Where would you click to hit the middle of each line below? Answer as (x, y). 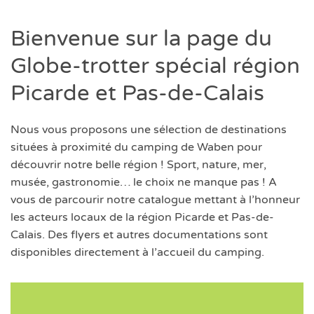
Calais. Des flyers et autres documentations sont (139, 235)
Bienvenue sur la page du (141, 39)
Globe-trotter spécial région (155, 66)
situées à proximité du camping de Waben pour (136, 147)
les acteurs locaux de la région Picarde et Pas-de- (142, 217)
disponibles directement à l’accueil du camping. (137, 252)
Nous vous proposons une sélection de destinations (149, 130)
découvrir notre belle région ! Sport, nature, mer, (138, 165)
